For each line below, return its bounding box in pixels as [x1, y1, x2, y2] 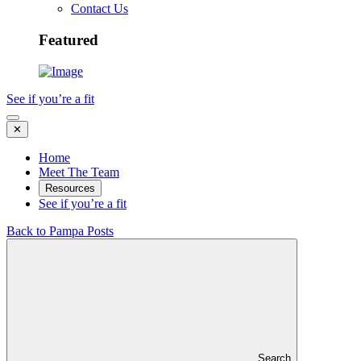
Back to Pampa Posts [6, 223, 114, 238]
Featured [39, 31, 98, 49]
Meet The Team [39, 164, 119, 179]
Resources [45, 181, 95, 194]
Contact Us [71, 2, 128, 16]
